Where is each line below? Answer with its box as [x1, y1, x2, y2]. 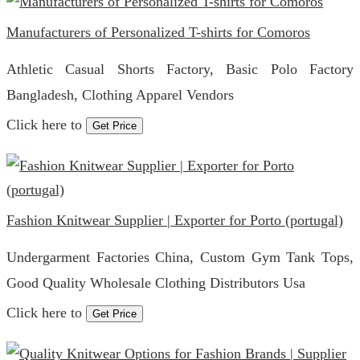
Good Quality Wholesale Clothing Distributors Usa [6, 275, 305, 291]
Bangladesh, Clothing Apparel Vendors [6, 87, 234, 103]
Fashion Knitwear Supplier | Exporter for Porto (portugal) [6, 212, 343, 228]
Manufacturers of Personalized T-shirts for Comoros [6, 24, 310, 40]
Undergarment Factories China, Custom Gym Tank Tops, [6, 249, 354, 265]
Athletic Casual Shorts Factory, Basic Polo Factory [6, 61, 354, 77]
